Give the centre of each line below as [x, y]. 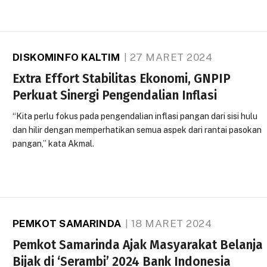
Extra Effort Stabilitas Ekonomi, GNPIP [122, 79]
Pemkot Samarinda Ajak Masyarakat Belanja [138, 245]
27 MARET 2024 [171, 58]
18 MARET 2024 [171, 224]
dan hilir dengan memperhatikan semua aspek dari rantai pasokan [137, 130]
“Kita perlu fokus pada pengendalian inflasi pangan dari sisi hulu [135, 117]
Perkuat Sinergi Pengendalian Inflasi [115, 96]
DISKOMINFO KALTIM [66, 58]
